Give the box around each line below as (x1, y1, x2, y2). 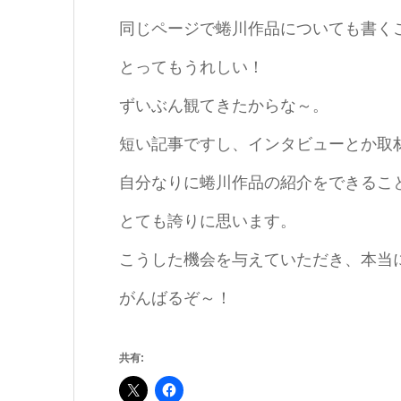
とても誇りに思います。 (119, 212, 296, 231)
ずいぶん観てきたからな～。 (119, 97, 328, 115)
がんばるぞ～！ (119, 289, 232, 308)
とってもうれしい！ (119, 58, 264, 77)
